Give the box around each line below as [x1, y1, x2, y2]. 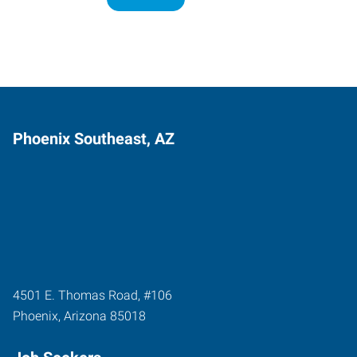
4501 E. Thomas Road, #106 [13, 287, 172, 303]
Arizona [64, 308, 107, 324]
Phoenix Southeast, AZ [13, 128, 175, 148]
